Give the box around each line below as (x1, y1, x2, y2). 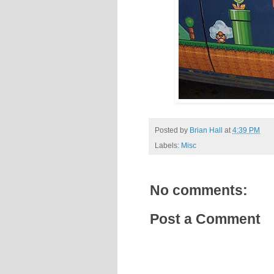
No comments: (150, 182, 248, 199)
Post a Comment (150, 210, 261, 227)
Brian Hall (190, 125, 223, 134)
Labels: (155, 141, 181, 150)
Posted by (155, 125, 190, 134)
